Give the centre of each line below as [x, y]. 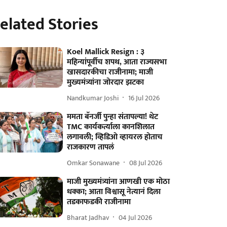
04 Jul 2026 [136, 217]
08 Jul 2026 [146, 163]
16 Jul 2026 [144, 98]
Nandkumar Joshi [93, 98]
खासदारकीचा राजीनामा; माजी [110, 72]
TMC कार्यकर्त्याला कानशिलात [111, 127]
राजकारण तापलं [91, 147]
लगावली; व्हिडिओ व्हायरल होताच [115, 137]
